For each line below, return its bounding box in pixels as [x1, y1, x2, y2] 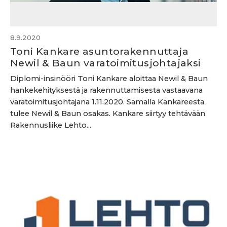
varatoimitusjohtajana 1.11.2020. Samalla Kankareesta [10, 97, 204, 106]
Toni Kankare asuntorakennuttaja [10, 45, 188, 57]
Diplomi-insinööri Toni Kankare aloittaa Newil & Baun [10, 74, 208, 83]
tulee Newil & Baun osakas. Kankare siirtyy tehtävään [10, 109, 205, 118]
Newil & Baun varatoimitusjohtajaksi [10, 57, 201, 69]
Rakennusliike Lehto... [10, 121, 91, 130]
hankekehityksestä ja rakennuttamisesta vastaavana [10, 86, 203, 95]
